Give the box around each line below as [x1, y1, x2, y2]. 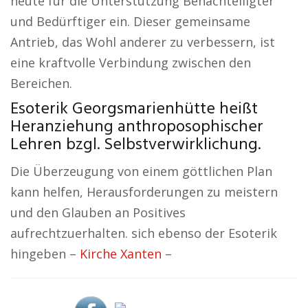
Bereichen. [10, 75, 72, 91]
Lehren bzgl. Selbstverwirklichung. [10, 132, 261, 158]
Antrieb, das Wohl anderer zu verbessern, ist [10, 34, 275, 50]
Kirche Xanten [80, 245, 162, 262]
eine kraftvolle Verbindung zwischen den [10, 54, 251, 71]
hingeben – [10, 245, 80, 262]
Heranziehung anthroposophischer [10, 114, 263, 140]
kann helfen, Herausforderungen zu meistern [10, 184, 278, 200]
